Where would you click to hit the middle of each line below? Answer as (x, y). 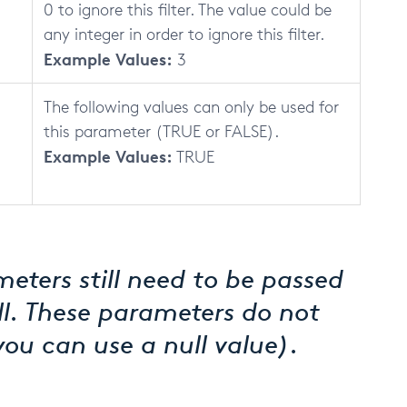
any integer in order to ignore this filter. (184, 34)
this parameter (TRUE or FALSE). (161, 131)
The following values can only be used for (191, 106)
